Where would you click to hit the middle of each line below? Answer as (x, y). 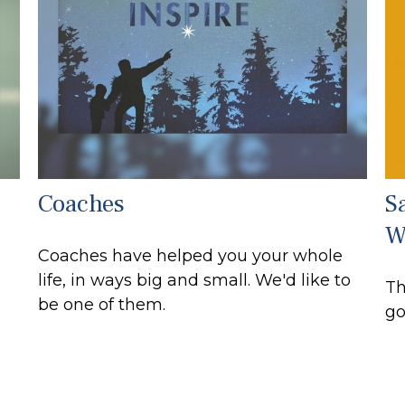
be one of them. (102, 304)
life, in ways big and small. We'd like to (195, 280)
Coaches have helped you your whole (191, 255)
